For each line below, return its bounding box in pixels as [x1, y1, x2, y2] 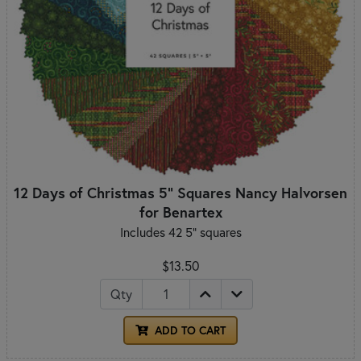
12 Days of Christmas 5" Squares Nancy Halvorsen [14, 182, 347, 202]
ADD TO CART [151, 322, 226, 338]
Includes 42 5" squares [119, 223, 242, 240]
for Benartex [139, 201, 222, 222]
